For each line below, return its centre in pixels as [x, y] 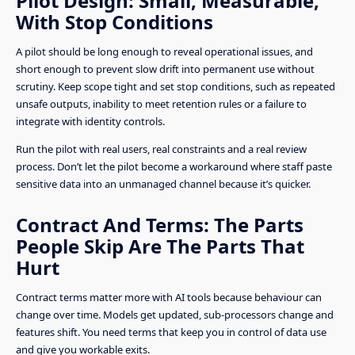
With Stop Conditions [115, 22]
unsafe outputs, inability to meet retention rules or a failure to [161, 104]
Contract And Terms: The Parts [160, 224]
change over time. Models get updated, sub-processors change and [175, 314]
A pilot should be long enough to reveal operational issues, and [164, 52]
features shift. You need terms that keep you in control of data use [171, 332]
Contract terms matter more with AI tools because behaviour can [169, 297]
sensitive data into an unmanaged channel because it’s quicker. [163, 184]
